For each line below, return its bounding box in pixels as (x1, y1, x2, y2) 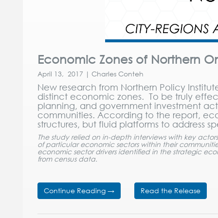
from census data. (37, 154, 97, 164)
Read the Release (141, 185, 200, 196)
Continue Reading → (44, 185, 114, 196)
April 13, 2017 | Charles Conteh (37, 69, 144, 79)
